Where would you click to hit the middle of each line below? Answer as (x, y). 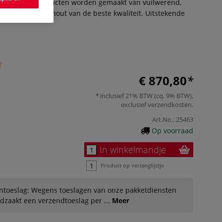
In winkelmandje (133, 149)
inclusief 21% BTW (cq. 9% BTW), (146, 95)
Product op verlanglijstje (132, 165)
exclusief (134, 104)
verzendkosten (170, 104)
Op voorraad (172, 130)
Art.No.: (163, 119)
